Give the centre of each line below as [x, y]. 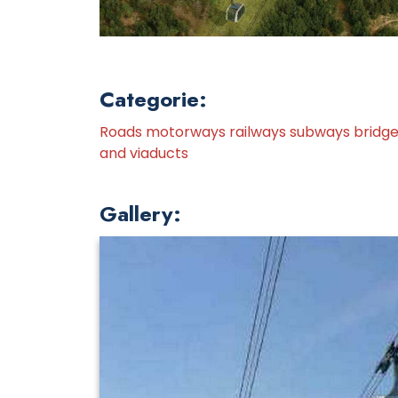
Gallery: [140, 214]
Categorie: [153, 99]
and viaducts [144, 153]
